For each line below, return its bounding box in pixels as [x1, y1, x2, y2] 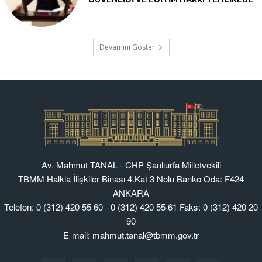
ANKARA [113, 187, 149, 199]
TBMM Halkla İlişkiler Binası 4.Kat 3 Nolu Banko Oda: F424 [18, 173, 244, 185]
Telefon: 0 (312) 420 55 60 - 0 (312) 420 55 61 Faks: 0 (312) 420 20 [4, 201, 258, 213]
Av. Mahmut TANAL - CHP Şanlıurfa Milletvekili [41, 158, 221, 171]
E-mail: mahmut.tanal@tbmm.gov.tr [63, 229, 199, 242]
